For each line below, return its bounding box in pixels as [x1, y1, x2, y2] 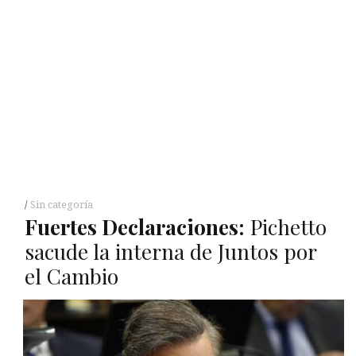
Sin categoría [29, 199, 93, 211]
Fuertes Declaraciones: [24, 212, 245, 241]
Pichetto [244, 212, 327, 241]
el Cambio [24, 261, 118, 290]
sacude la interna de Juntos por [24, 237, 316, 265]
